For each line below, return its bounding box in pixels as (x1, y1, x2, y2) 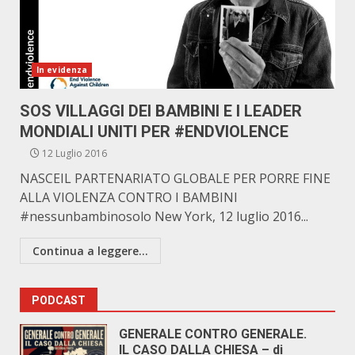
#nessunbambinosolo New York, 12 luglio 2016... (20, 208, 308, 225)
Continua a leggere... (32, 243, 148, 258)
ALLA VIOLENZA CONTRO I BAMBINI (20, 189, 238, 206)
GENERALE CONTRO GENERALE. (119, 326, 307, 342)
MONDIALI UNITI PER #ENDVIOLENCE (20, 122, 288, 141)
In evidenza (36, 64, 88, 75)
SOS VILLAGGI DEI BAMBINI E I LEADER (20, 101, 302, 120)
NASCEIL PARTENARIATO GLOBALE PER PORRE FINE (20, 170, 330, 187)
